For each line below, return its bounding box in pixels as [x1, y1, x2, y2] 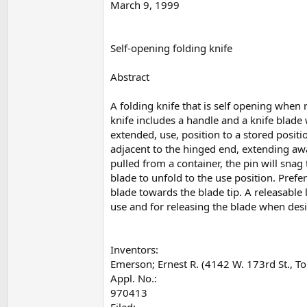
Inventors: [110, 242, 158, 256]
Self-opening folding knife [110, 40, 232, 55]
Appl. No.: [110, 271, 157, 285]
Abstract [110, 69, 149, 84]
